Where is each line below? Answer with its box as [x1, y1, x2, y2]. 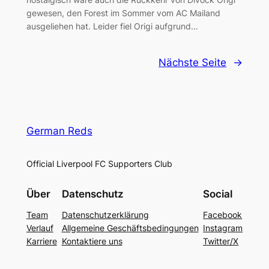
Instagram [203, 222, 243, 233]
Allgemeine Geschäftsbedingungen [61, 222, 199, 233]
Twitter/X [203, 235, 239, 246]
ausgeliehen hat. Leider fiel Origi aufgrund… [26, 20, 198, 31]
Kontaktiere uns [61, 235, 122, 246]
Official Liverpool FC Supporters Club [26, 159, 172, 169]
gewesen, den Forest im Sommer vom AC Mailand [26, 7, 220, 18]
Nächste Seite [159, 56, 227, 68]
